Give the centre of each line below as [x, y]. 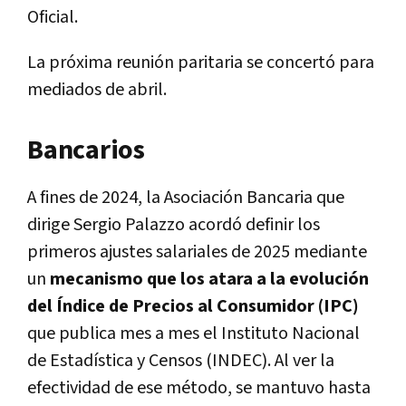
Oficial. [53, 17]
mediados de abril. [97, 89]
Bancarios [86, 150]
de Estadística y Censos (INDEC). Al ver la [181, 360]
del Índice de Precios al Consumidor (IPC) [193, 306]
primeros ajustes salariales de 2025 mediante [197, 251]
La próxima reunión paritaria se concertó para [201, 62]
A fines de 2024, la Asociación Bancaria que [186, 197]
